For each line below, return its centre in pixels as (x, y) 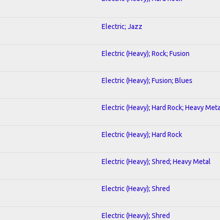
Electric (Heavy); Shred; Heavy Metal (156, 161)
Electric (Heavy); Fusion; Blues (147, 80)
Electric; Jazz (122, 26)
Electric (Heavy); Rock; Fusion (146, 53)
